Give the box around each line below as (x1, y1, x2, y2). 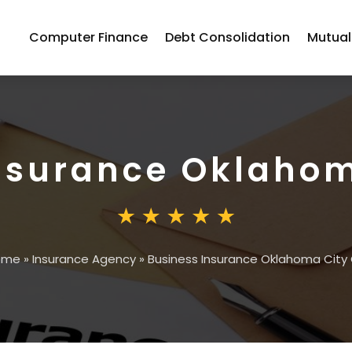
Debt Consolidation (165, 28, 291, 46)
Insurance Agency (32, 251, 136, 267)
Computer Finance (29, 28, 148, 46)
